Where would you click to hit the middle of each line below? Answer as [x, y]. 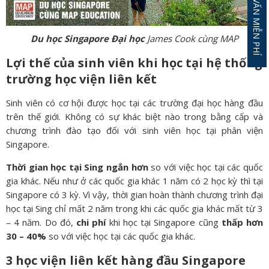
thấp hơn [242, 222]
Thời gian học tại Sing [55, 167]
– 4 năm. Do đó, [41, 222]
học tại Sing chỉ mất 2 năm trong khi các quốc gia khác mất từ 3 [134, 208]
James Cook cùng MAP [192, 38]
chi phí [91, 222]
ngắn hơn [127, 167]
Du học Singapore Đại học [88, 38]
